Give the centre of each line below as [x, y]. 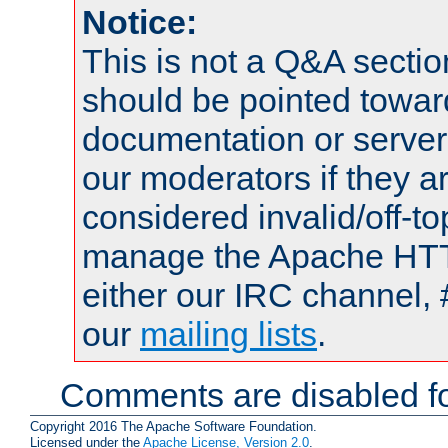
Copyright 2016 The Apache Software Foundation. [173, 426]
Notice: [139, 22]
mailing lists [228, 334]
